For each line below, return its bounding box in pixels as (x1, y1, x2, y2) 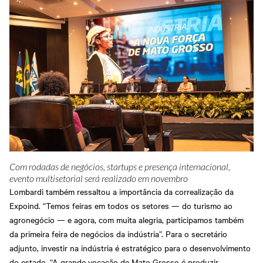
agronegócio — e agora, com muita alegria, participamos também (9, 214, 244, 226)
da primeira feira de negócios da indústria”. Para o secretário (9, 228, 227, 240)
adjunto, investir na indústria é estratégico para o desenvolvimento (9, 242, 251, 254)
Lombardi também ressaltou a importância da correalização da (9, 186, 234, 198)
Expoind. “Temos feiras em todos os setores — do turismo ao (9, 200, 232, 212)
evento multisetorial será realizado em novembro (9, 174, 188, 185)
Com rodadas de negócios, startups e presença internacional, (9, 162, 230, 173)
